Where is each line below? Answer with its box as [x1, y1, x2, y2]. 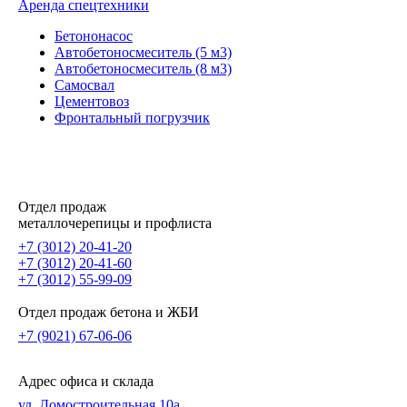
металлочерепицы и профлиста [18, 215, 212, 232]
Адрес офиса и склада [18, 373, 154, 390]
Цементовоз [55, 94, 129, 110]
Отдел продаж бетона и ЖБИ [18, 304, 199, 321]
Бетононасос [55, 28, 133, 45]
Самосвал [55, 77, 114, 94]
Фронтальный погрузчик [55, 110, 210, 126]
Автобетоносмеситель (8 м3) [55, 61, 232, 77]
